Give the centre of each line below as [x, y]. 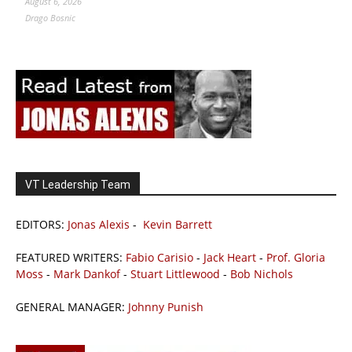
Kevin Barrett [178, 224]
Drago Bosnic [50, 17]
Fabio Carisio [159, 257]
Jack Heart [230, 257]
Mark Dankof [87, 273]
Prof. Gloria [296, 257]
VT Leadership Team [78, 184]
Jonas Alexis [99, 224]
